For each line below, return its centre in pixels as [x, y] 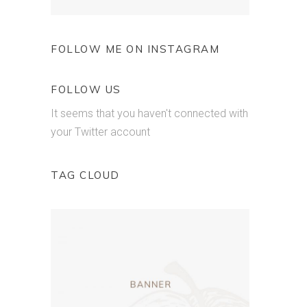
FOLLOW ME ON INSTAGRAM [135, 49]
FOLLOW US [86, 90]
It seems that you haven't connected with [149, 114]
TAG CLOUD [85, 175]
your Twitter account [100, 132]
